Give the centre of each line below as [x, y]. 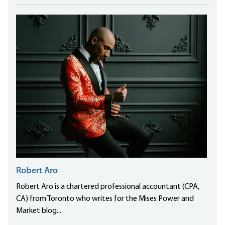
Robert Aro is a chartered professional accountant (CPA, [108, 187]
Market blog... [39, 211]
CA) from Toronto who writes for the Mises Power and [105, 199]
